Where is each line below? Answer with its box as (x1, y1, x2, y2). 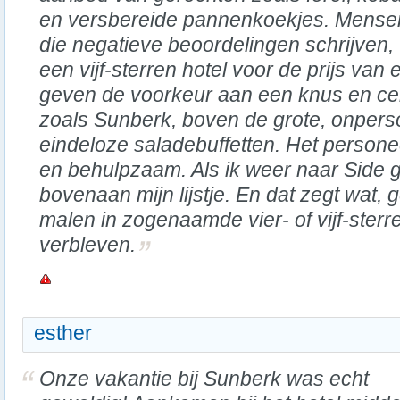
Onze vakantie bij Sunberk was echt (39, 367, 369, 390)
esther (34, 321, 92, 345)
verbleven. (39, 233, 136, 256)
